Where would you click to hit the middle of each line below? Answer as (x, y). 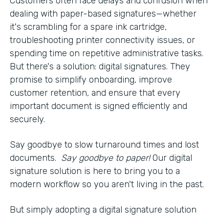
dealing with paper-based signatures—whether (103, 13)
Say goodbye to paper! (107, 158)
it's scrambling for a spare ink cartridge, (88, 27)
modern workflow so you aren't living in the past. (107, 184)
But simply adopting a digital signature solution (103, 209)
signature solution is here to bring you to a (95, 171)
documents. (35, 158)
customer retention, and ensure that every (95, 93)
